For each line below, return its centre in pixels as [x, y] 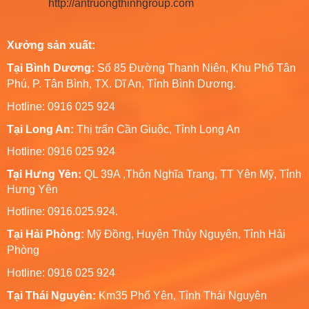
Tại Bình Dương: [51, 68]
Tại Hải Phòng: [46, 234]
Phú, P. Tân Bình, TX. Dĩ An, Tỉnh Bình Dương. [121, 83]
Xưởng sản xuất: [51, 45]
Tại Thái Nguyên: [51, 295]
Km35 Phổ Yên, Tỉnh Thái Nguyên [181, 295]
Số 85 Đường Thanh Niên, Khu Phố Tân [195, 68]
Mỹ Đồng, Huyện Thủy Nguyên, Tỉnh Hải [185, 234]
